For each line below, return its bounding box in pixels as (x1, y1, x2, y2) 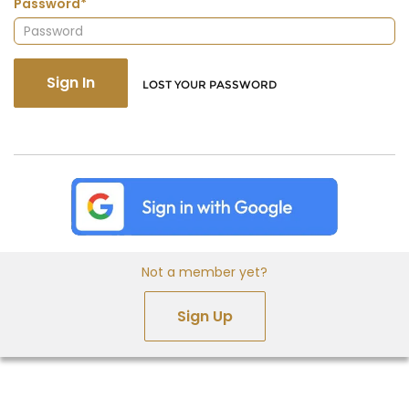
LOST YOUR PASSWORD (142, 78, 277, 92)
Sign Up (176, 305, 233, 327)
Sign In (47, 72, 95, 94)
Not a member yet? (142, 262, 267, 281)
